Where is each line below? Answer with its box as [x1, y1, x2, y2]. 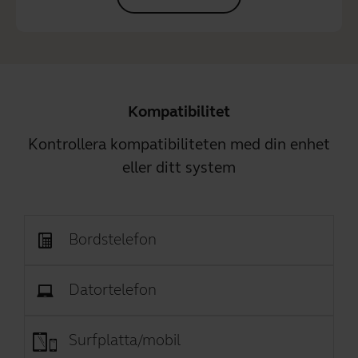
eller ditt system [122, 157, 236, 177]
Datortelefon [69, 280, 157, 299]
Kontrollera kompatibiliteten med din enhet [28, 134, 330, 153]
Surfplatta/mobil [69, 331, 181, 350]
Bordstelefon [69, 229, 157, 249]
